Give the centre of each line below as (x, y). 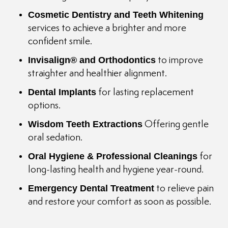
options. (44, 106)
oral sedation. (55, 138)
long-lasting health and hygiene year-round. (116, 170)
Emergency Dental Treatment (91, 189)
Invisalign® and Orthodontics (92, 60)
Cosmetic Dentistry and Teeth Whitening (116, 15)
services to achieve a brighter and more (107, 28)
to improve (179, 61)
